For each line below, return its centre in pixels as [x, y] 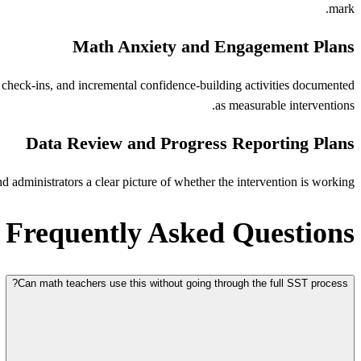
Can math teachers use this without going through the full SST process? [183, 284]
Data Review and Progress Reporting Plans [190, 143]
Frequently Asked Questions [180, 233]
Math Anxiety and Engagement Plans [214, 47]
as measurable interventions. [285, 106]
